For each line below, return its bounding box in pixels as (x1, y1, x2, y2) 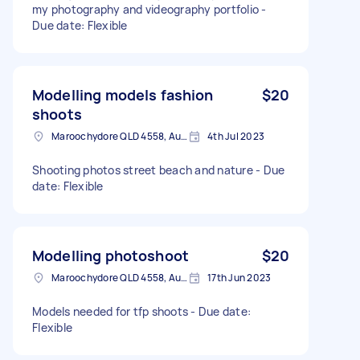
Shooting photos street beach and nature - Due (32, 162, 285, 178)
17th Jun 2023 (207, 270, 272, 284)
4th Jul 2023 (207, 129, 264, 143)
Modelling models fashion (32, 84, 214, 104)
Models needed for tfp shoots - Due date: (32, 303, 251, 319)
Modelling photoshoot (32, 245, 189, 265)
